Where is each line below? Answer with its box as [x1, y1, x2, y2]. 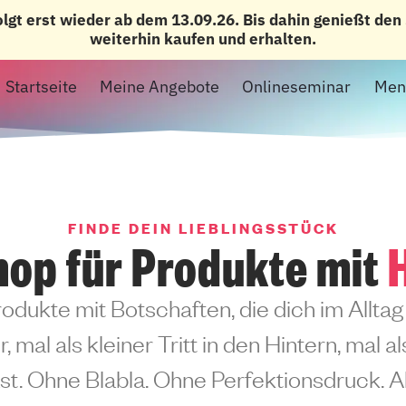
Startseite [5, 76, 78, 97]
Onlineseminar [242, 76, 352, 97]
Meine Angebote [100, 76, 220, 97]
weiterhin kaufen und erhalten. [90, 29, 316, 49]
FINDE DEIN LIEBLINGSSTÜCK [67, 218, 339, 237]
